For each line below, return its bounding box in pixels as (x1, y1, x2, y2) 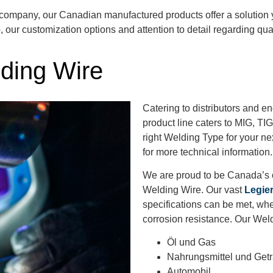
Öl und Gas (167, 237, 216, 248)
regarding (213, 24, 255, 35)
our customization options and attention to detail (5, 24, 213, 35)
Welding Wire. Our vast (143, 185, 244, 196)
